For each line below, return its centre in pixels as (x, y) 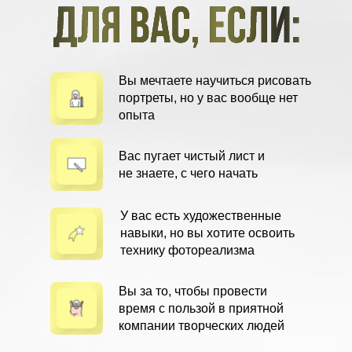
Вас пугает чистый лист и (192, 156)
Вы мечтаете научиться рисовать (215, 81)
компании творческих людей (202, 326)
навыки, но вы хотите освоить (207, 233)
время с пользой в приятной (201, 308)
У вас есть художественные (201, 216)
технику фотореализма (187, 250)
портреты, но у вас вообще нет (208, 98)
